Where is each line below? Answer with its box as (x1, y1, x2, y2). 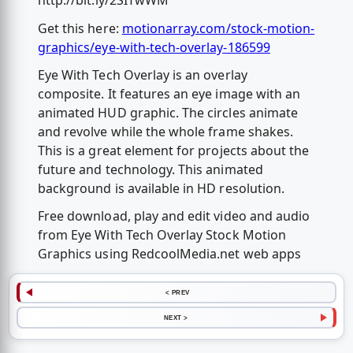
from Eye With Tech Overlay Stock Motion (37, 226, 286, 244)
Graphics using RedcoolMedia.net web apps (37, 245, 301, 263)
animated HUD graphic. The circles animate (37, 103, 299, 121)
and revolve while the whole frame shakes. (37, 122, 294, 140)
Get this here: (37, 19, 122, 37)
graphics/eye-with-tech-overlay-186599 (37, 38, 270, 56)
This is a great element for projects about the (37, 141, 310, 159)
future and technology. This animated (37, 160, 263, 178)
